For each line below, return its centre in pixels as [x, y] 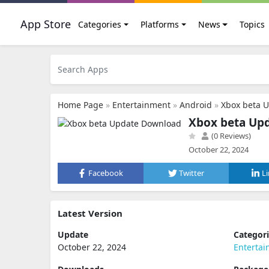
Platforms [159, 24]
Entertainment [141, 105]
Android [196, 105]
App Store [46, 24]
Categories [100, 24]
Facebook [106, 173]
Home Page [80, 105]
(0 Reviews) [230, 136]
